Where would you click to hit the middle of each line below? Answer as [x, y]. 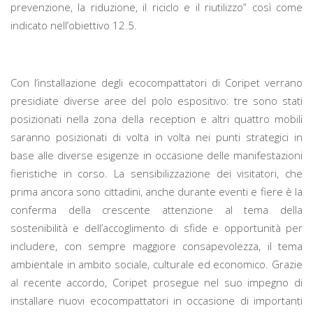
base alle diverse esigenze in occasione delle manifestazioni [156, 155]
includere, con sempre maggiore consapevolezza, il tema [156, 246]
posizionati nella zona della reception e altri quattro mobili [156, 118]
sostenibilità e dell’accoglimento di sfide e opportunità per [156, 227]
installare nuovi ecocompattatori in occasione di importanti [156, 300]
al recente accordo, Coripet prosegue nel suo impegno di [156, 282]
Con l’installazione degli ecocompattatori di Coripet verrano [156, 82]
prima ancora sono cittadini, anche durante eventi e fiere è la [156, 191]
